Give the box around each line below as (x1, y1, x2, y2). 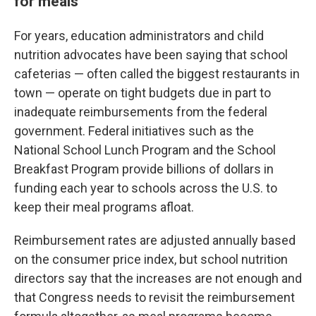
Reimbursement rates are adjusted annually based (14, 232, 296, 248)
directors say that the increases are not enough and (14, 270, 302, 286)
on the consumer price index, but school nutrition (14, 251, 288, 267)
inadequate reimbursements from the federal (14, 104, 267, 119)
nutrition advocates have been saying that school (14, 47, 288, 62)
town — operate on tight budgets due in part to (14, 85, 271, 100)
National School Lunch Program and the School (14, 142, 276, 157)
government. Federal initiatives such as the (14, 123, 254, 138)
